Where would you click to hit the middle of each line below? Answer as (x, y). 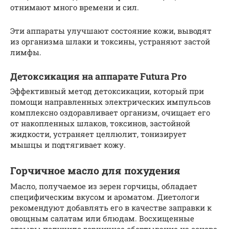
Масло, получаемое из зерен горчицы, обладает (104, 186)
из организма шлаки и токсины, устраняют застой (110, 41)
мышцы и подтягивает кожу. (68, 144)
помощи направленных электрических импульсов (110, 101)
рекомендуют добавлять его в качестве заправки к (111, 207)
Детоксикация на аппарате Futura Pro (98, 76)
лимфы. (26, 52)
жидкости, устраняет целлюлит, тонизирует (98, 134)
